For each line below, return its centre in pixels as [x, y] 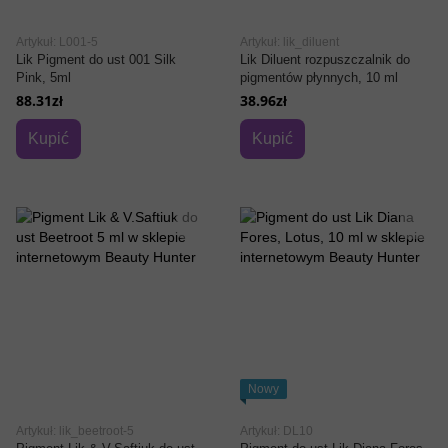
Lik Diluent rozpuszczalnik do [325, 59]
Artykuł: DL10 [276, 431]
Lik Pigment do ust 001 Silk [96, 59]
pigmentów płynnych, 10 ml [319, 77]
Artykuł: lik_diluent [289, 42]
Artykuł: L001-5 [57, 42]
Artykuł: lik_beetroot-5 [75, 431]
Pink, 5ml [43, 77]
